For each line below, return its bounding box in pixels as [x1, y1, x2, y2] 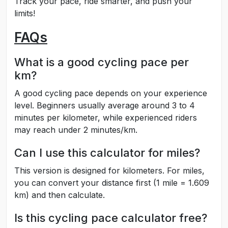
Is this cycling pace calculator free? [14, 211, 207, 224]
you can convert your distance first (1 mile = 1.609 [14, 178, 209, 188]
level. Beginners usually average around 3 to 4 [14, 100, 195, 110]
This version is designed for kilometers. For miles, [14, 165, 205, 176]
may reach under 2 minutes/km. [14, 125, 137, 135]
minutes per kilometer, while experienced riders [14, 112, 197, 123]
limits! [14, 8, 35, 18]
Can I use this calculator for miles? [14, 146, 200, 159]
